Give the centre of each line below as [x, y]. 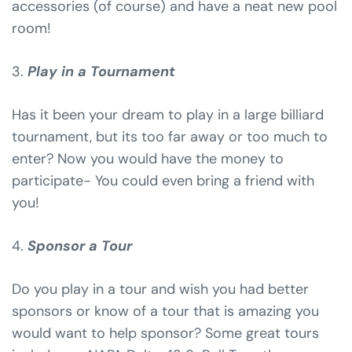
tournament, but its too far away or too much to [170, 136]
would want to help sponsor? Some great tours [165, 333]
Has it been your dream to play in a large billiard [168, 114]
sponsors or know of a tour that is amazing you [165, 311]
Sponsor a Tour [78, 246]
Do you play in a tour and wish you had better [160, 289]
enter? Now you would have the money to [148, 158]
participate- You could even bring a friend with [163, 180]
